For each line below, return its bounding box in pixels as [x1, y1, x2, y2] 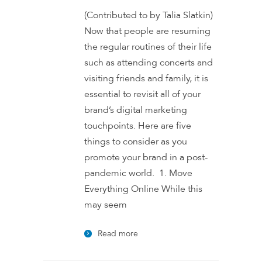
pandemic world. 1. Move [84, 167, 192, 179]
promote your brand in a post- [84, 151, 208, 163]
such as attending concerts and [84, 57, 213, 68]
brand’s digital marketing [84, 104, 187, 116]
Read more [98, 229, 138, 239]
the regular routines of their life [84, 41, 212, 53]
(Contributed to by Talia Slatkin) [84, 9, 213, 21]
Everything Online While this [84, 183, 202, 195]
